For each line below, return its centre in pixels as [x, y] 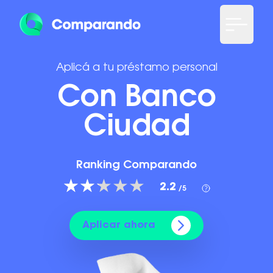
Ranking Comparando [136, 166]
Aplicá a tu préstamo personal [136, 68]
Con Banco [136, 99]
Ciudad [136, 128]
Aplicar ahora [119, 225]
